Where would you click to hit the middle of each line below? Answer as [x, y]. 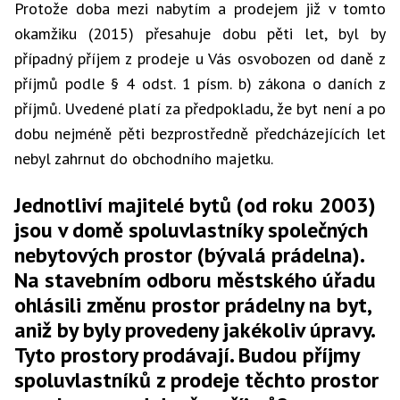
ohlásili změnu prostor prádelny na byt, [192, 305]
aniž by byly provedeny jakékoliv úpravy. [194, 330]
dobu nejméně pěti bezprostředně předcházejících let [200, 133]
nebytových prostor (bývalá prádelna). [189, 255]
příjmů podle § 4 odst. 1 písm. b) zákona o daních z [200, 83]
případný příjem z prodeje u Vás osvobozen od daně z [200, 58]
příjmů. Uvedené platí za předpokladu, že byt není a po [200, 108]
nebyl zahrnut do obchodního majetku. [144, 158]
